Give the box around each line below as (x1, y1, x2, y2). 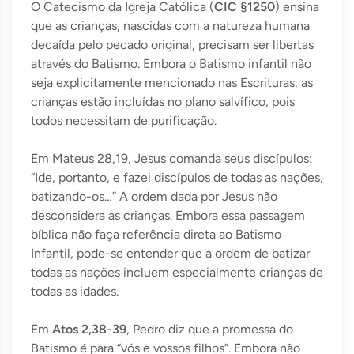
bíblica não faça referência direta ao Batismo (31, 227, 281, 243)
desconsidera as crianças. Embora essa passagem (31, 208, 305, 224)
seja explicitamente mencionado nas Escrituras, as (31, 75, 313, 91)
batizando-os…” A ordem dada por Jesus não (31, 189, 277, 205)
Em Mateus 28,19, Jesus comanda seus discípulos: (31, 151, 312, 167)
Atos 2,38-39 (52, 322, 126, 337)
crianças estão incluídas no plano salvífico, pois (31, 94, 295, 110)
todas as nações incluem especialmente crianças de (31, 265, 323, 281)
